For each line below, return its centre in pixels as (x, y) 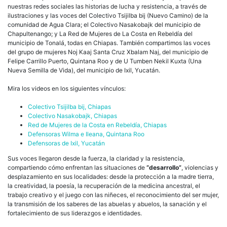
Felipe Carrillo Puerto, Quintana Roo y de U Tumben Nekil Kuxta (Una (105, 61)
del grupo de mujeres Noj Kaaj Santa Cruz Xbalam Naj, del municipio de (108, 52)
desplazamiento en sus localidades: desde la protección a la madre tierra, (111, 176)
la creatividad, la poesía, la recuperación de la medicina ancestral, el (104, 185)
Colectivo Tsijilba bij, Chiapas (69, 106)
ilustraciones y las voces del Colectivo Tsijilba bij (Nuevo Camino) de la (108, 15)
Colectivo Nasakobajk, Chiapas (72, 116)
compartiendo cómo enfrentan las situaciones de (77, 167)
